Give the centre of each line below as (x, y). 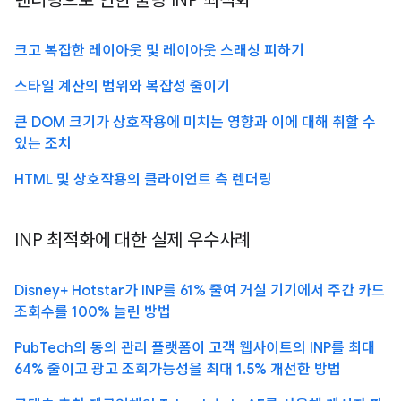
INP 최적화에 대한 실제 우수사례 (133, 240)
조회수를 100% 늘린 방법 (93, 312)
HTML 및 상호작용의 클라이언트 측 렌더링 (143, 179)
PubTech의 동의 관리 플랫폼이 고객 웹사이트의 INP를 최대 (195, 348)
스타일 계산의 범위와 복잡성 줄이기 (122, 86)
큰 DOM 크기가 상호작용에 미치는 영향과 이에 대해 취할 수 (195, 122)
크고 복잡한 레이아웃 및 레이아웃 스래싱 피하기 (159, 51)
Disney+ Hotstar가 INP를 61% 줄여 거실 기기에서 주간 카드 (200, 290)
